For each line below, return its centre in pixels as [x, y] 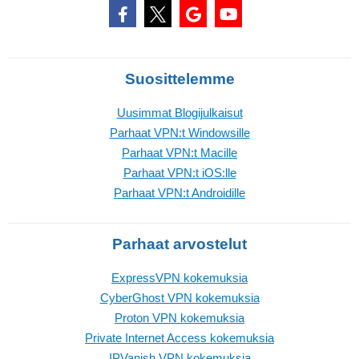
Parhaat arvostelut [179, 244]
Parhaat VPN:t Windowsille [179, 133]
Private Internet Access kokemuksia [179, 338]
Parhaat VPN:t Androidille [179, 193]
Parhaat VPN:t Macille [179, 153]
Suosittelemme [179, 79]
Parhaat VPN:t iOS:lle [179, 173]
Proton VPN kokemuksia [179, 318]
